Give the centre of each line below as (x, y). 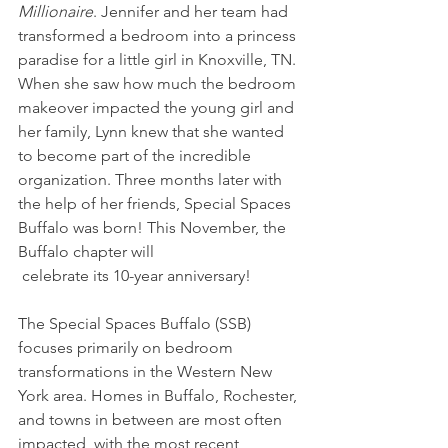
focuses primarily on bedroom (127, 348)
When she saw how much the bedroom (159, 84)
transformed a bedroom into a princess (159, 36)
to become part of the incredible (136, 156)
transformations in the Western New (147, 372)
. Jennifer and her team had (192, 12)
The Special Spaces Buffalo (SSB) (136, 324)
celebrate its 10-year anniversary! (136, 276)
